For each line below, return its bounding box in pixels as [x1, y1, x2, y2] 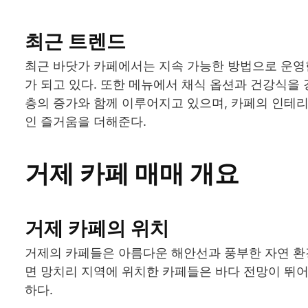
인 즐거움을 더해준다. [25, 113, 146, 129]
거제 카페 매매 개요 [25, 157, 239, 188]
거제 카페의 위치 [25, 216, 169, 240]
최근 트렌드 [25, 29, 126, 53]
